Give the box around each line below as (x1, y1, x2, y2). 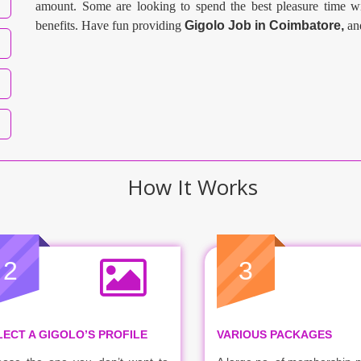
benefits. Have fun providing (35, 19, 185, 32)
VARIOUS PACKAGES (217, 327, 332, 341)
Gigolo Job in (185, 19, 269, 32)
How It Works (127, 172, 258, 201)
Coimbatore (269, 19, 341, 32)
